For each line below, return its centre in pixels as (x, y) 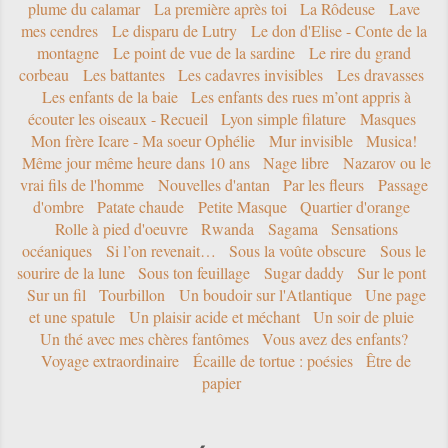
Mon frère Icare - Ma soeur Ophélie (142, 141)
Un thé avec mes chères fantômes (144, 339)
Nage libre (296, 163)
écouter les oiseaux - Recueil (117, 119)
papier (222, 383)
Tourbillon (132, 295)
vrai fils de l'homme (82, 185)
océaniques (57, 251)
